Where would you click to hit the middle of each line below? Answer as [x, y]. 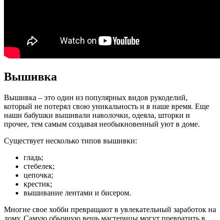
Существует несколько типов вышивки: [70, 140]
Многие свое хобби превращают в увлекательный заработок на [110, 209]
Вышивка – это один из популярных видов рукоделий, [96, 97]
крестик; [38, 184]
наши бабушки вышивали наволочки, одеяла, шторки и [97, 115]
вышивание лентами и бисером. [77, 192]
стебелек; [39, 166]
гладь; [33, 157]
